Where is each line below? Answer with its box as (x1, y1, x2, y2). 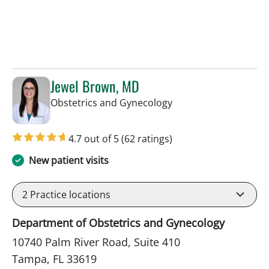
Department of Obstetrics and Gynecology (12, 216, 225, 231)
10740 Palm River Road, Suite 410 (12, 235, 180, 250)
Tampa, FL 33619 (12, 252, 97, 267)
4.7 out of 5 (68, 132, 121, 146)
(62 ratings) (121, 132, 172, 146)
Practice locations (28, 188, 110, 202)
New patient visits (29, 154, 109, 168)
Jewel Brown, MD (50, 75, 139, 97)
